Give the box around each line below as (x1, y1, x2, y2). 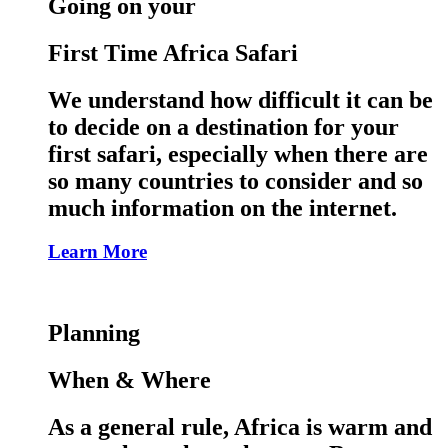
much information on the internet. (48, 194, 397, 221)
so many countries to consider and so (48, 167, 423, 194)
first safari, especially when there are (48, 140, 428, 167)
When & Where (48, 367, 211, 393)
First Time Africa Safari (48, 39, 298, 66)
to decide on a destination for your (48, 113, 399, 140)
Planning (48, 320, 140, 347)
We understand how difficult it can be (48, 86, 433, 113)
